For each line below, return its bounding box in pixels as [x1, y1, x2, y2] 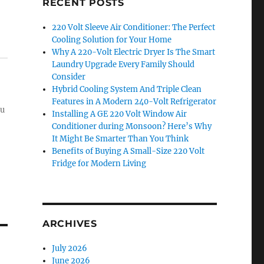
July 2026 [52, 243, 88, 253]
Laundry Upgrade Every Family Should [52, 60, 195, 70]
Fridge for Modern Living [52, 159, 147, 169]
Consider [52, 72, 86, 82]
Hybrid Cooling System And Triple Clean [52, 84, 202, 94]
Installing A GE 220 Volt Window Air [52, 109, 187, 119]
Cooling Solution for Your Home [52, 35, 172, 45]
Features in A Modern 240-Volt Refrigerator [52, 97, 217, 107]
